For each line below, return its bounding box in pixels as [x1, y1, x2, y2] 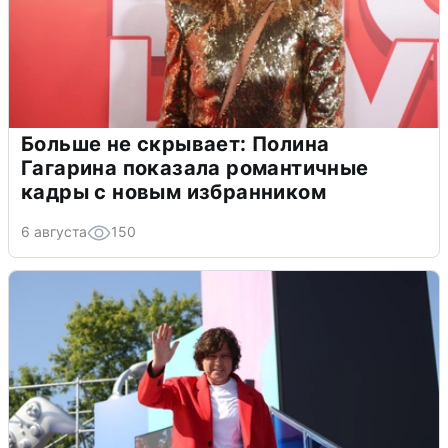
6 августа [21, 223, 87, 241]
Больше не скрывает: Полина [21, 132, 330, 157]
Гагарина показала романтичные [21, 156, 369, 181]
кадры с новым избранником [21, 180, 326, 205]
